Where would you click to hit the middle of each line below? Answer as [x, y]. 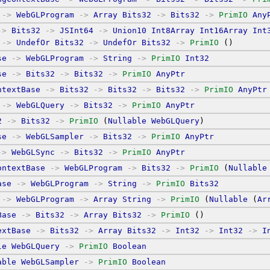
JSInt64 [77, 30]
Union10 [130, 30]
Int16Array [224, 30]
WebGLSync [33, 152]
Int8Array [173, 30]
